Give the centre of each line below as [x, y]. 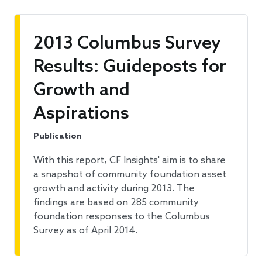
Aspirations [81, 114]
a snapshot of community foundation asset [130, 175]
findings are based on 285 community [116, 203]
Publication [58, 137]
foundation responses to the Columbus [122, 217]
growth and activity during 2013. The [114, 189]
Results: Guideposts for [130, 68]
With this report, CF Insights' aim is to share [130, 161]
